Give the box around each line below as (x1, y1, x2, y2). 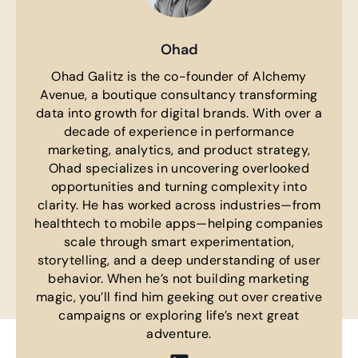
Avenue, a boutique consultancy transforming (40, 86, 318, 104)
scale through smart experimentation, (64, 233, 294, 251)
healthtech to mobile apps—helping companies (34, 215, 324, 233)
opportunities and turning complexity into (51, 178, 307, 196)
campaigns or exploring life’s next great (58, 307, 300, 324)
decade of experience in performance (63, 123, 295, 141)
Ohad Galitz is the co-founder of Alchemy (51, 68, 307, 86)
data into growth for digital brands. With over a (35, 105, 323, 122)
